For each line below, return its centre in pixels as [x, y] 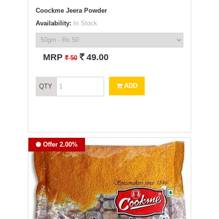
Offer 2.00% [59, 144]
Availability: [53, 23]
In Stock [84, 23]
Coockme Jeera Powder [71, 10]
